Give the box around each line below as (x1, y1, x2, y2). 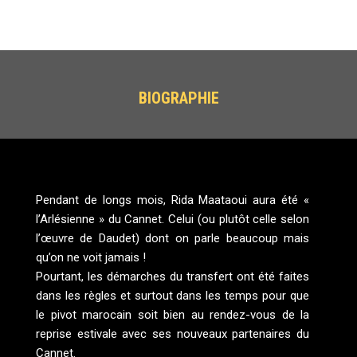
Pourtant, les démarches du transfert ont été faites (36, 269, 309, 284)
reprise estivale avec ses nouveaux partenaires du (36, 327, 309, 342)
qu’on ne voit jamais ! (36, 250, 146, 265)
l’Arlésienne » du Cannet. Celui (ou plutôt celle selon (36, 212, 309, 227)
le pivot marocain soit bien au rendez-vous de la (36, 308, 309, 323)
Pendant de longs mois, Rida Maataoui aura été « (36, 193, 309, 208)
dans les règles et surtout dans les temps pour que (36, 288, 309, 304)
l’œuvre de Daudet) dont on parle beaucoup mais (36, 231, 309, 246)
